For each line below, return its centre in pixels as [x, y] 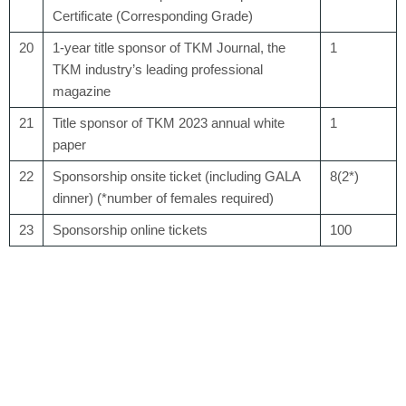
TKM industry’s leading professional [158, 69]
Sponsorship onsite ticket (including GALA [176, 176]
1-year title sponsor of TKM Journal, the [169, 47]
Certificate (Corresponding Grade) [153, 15]
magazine [82, 91]
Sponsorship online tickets [130, 229]
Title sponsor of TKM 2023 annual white [169, 122]
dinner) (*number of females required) [163, 198]
